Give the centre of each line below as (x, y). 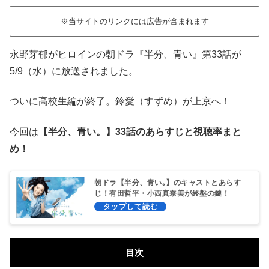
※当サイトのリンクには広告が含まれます (134, 22)
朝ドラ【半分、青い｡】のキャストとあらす (168, 183)
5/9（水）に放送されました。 (74, 71)
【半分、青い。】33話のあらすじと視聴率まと (140, 131)
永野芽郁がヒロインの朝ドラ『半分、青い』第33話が (125, 54)
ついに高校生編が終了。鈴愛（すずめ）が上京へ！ (120, 101)
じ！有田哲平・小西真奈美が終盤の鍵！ (162, 194)
